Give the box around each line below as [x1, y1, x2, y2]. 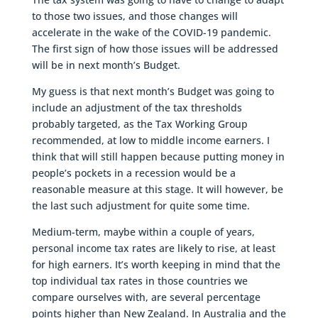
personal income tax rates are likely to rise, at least [31, 241, 275, 255]
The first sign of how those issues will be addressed [31, 41, 278, 55]
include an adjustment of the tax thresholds [31, 100, 242, 114]
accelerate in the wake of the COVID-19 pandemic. [31, 25, 271, 39]
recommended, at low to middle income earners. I [31, 133, 270, 147]
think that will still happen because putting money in [31, 149, 285, 163]
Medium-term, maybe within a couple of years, [31, 224, 255, 238]
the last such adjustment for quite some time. [31, 198, 250, 212]
